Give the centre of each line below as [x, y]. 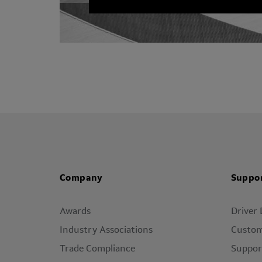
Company [81, 178]
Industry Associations [106, 230]
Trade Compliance [97, 249]
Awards [75, 212]
